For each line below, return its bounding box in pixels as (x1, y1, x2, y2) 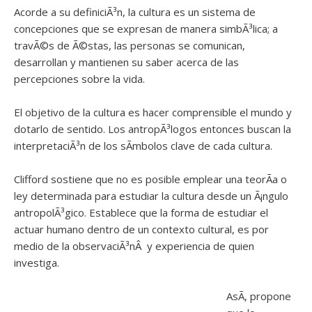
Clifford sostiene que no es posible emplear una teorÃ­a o (14, 172, 287, 186)
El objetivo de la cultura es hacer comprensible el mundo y (14, 105, 292, 119)
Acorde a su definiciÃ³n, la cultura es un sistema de (14, 5, 256, 19)
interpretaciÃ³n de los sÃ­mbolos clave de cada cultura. (14, 139, 272, 153)
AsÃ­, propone (226, 289, 291, 303)
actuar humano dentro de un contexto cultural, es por (14, 222, 269, 236)
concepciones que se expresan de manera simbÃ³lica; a (14, 22, 278, 36)
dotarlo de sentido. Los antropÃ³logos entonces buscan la (14, 122, 291, 136)
